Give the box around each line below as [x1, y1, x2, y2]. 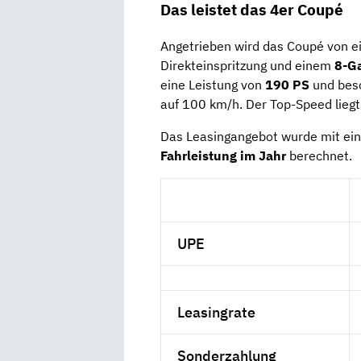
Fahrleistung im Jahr [160, 147, 286, 164]
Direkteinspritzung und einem [160, 56, 334, 73]
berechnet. [286, 147, 352, 164]
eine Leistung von [160, 76, 265, 93]
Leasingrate [177, 302, 256, 322]
